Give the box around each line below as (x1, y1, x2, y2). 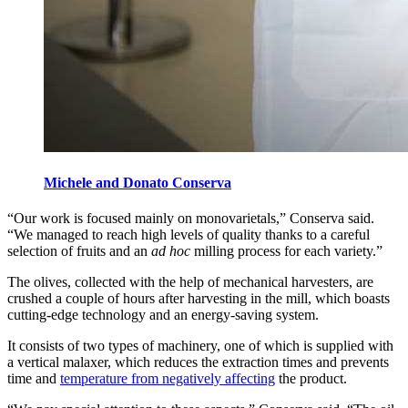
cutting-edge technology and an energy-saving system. (7, 307, 319, 323)
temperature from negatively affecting (60, 371, 275, 387)
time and (7, 371, 60, 387)
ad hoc (151, 243, 190, 260)
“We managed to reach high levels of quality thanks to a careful (7, 227, 370, 243)
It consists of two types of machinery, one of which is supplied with (7, 338, 393, 354)
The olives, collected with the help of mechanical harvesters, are (7, 274, 373, 291)
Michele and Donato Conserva (44, 175, 231, 191)
